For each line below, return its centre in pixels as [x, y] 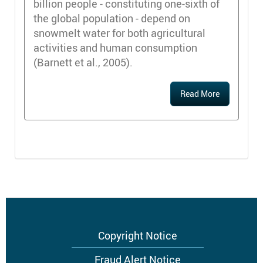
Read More [200, 94]
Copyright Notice [137, 235]
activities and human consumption [115, 48]
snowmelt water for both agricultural [119, 33]
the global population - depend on [112, 18]
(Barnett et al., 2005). [83, 63]
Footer [39, 240]
